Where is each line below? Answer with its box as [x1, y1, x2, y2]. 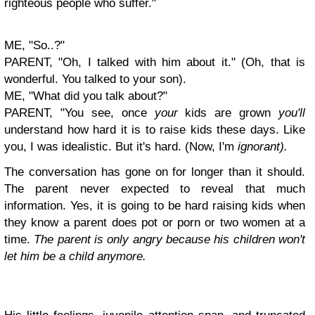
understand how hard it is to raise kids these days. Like [4, 123, 305, 136]
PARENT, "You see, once [4, 106, 155, 120]
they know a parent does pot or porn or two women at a [4, 216, 305, 229]
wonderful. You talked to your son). [4, 72, 186, 86]
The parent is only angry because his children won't [34, 233, 306, 246]
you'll [278, 106, 305, 120]
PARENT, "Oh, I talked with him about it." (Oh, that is [4, 56, 305, 69]
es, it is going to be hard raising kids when [77, 199, 306, 212]
